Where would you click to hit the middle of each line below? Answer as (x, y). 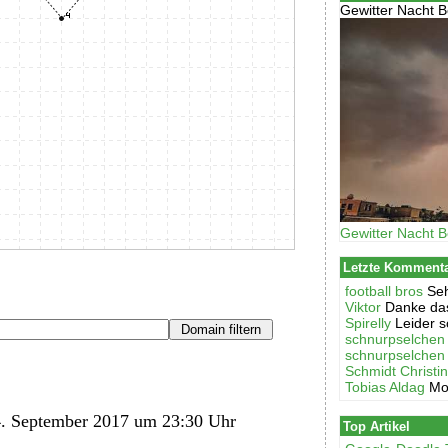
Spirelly (368, 322)
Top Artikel (376, 426)
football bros (384, 290)
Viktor (363, 306)
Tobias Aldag (385, 386)
